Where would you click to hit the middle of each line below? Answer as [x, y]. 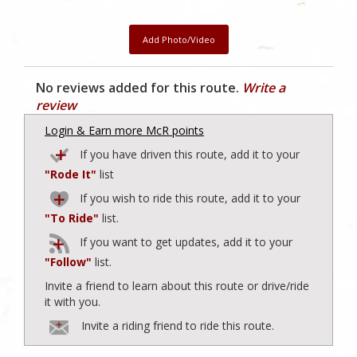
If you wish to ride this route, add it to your [188, 198]
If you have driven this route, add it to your [188, 155]
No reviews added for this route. [139, 88]
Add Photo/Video [178, 40]
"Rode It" [71, 175]
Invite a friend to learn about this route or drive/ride [177, 286]
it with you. [73, 302]
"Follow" [68, 262]
